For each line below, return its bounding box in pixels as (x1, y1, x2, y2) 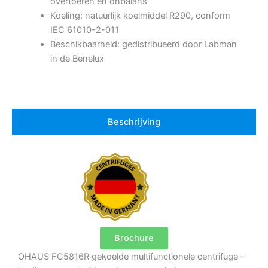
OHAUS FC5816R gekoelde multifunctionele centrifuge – (18, 251, 245, 263)
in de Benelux (50, 53, 104, 65)
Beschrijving (108, 117, 160, 128)
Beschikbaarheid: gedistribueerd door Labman (50, 39, 237, 50)
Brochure (114, 233, 154, 244)
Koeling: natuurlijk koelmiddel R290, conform (50, 10, 230, 22)
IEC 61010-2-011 (50, 25, 119, 36)
